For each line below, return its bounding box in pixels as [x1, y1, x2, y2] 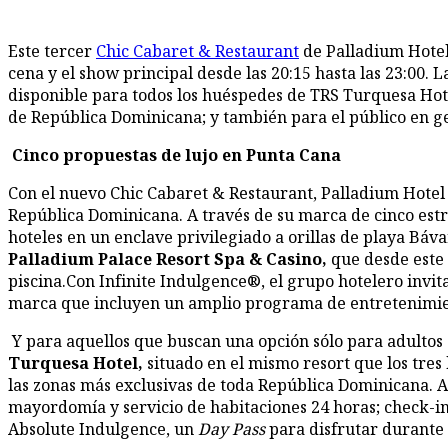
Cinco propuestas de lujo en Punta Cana [12, 144, 341, 167]
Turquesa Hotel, [8, 352, 147, 375]
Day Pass [198, 418, 265, 441]
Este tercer [8, 40, 96, 63]
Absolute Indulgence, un [8, 418, 198, 441]
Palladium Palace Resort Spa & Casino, [8, 248, 331, 271]
